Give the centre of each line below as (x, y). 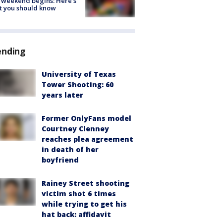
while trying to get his (84, 204)
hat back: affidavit (76, 214)
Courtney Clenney (75, 128)
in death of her (70, 149)
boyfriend (60, 160)
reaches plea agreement (87, 139)
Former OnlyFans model (86, 118)
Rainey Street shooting (85, 183)
